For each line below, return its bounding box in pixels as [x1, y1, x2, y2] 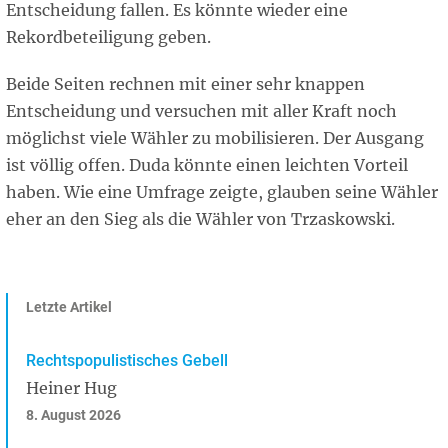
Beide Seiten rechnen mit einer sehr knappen [6, 74, 365, 95]
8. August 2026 [26, 406, 121, 424]
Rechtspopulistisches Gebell [26, 350, 228, 370]
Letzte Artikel [26, 299, 112, 317]
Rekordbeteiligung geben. [6, 27, 215, 48]
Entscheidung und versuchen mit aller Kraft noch [6, 101, 397, 122]
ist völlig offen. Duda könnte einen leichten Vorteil [6, 155, 408, 176]
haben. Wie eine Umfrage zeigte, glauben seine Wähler [6, 182, 438, 203]
